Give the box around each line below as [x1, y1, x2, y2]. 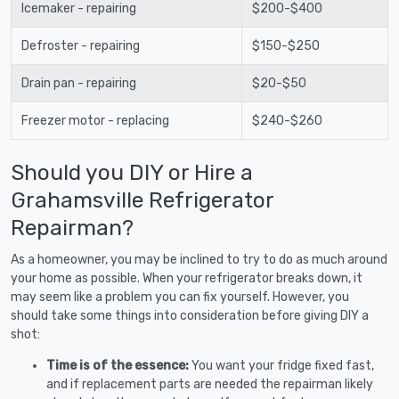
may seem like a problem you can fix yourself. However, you [11, 289, 349, 305]
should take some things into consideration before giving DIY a [11, 307, 369, 323]
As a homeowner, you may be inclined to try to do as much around [11, 251, 387, 267]
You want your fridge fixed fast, [191, 357, 374, 373]
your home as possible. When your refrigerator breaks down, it [11, 270, 362, 286]
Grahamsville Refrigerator [11, 186, 273, 213]
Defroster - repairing [20, 37, 140, 53]
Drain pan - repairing [20, 75, 136, 91]
